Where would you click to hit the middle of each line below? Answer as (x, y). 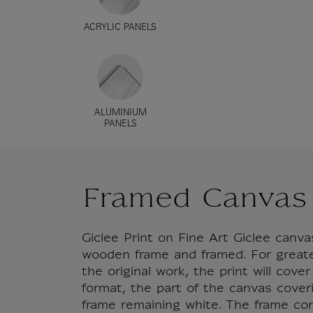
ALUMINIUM (120, 114)
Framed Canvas (195, 201)
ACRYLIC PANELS (120, 29)
